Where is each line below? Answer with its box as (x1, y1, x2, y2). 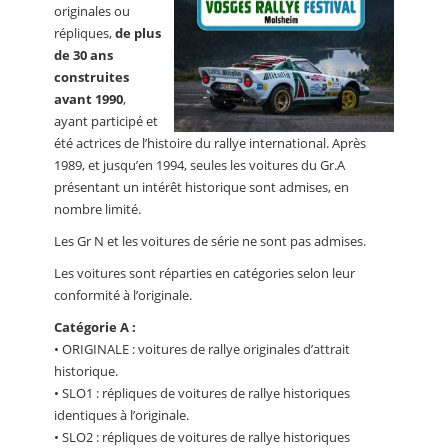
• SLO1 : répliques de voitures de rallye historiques (54, 384, 350, 403)
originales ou (54, 2, 130, 21)
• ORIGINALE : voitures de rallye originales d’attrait (54, 340, 350, 359)
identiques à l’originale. (54, 406, 189, 425)
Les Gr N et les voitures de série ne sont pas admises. (54, 232, 366, 251)
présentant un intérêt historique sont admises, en (54, 178, 349, 197)
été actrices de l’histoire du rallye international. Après (54, 134, 366, 153)
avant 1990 (54, 90, 123, 109)
